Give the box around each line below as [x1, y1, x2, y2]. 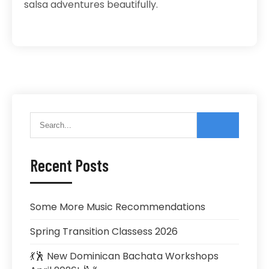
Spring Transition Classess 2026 [30, 225, 178, 238]
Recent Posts [30, 155, 109, 175]
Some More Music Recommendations [30, 200, 205, 214]
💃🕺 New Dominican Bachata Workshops [30, 249, 219, 263]
